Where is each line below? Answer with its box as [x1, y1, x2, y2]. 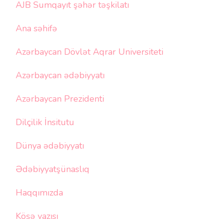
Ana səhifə [16, 22, 57, 34]
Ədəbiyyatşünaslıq [16, 163, 89, 175]
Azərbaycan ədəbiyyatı [16, 69, 105, 81]
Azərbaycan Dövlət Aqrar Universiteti [16, 45, 163, 58]
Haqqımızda [16, 186, 63, 198]
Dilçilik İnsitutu [16, 116, 74, 128]
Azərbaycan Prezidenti [16, 92, 104, 105]
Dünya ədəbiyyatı [16, 139, 84, 152]
